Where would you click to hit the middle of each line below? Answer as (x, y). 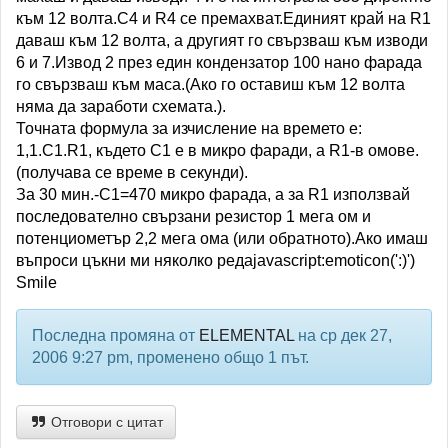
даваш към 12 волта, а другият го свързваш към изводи (222, 40)
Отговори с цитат (105, 422)
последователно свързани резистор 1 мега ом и (193, 216)
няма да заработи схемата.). (121, 106)
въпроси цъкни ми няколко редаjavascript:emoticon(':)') (215, 260)
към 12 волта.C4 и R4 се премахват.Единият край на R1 (223, 18)
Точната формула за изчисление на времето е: (189, 128)
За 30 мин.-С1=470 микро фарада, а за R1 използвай (213, 194)
